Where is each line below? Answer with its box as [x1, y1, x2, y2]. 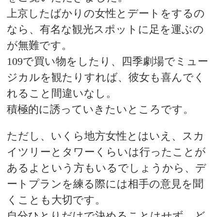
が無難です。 [6, 39, 72, 51]
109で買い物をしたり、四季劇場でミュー [6, 55, 208, 67]
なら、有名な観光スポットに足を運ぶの [6, 23, 204, 35]
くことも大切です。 [6, 194, 106, 206]
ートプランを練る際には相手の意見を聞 [6, 178, 203, 190]
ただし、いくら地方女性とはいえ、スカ [6, 130, 204, 142]
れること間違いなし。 [6, 87, 117, 99]
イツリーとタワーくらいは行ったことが [6, 146, 206, 158]
